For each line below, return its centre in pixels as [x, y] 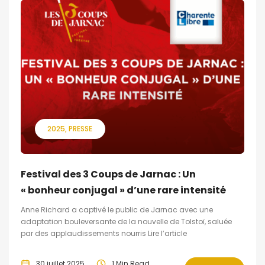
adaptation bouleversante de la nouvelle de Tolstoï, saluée [126, 221]
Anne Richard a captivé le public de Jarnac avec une [117, 209]
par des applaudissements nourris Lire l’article [104, 233]
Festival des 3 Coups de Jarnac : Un [108, 174]
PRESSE [80, 128]
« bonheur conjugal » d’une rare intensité [123, 190]
